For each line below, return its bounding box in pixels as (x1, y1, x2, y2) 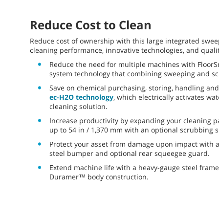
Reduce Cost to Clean (30, 17, 152, 33)
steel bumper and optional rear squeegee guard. (49, 149, 210, 158)
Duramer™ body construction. (49, 172, 149, 182)
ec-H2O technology (49, 92, 113, 102)
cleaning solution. (49, 102, 108, 111)
